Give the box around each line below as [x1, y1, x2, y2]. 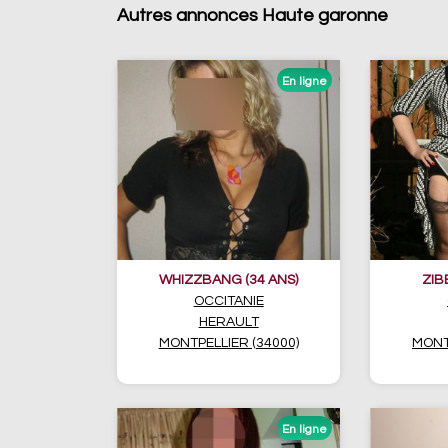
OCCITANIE [193, 294, 264, 308]
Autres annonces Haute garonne [117, 6, 388, 25]
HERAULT [198, 315, 259, 329]
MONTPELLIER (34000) [158, 336, 299, 350]
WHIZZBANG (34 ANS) [159, 273, 299, 287]
